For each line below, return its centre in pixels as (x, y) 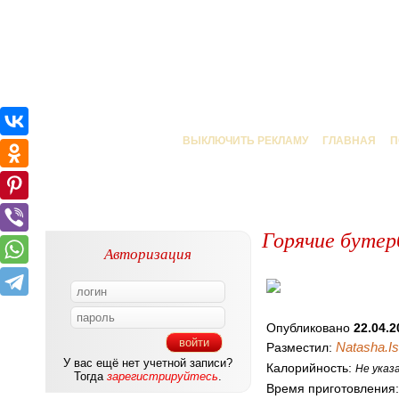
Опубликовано (310, 328)
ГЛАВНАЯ (349, 141)
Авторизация (148, 253)
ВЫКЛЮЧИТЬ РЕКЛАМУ (245, 141)
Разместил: (301, 347)
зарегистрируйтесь (163, 376)
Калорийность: (311, 368)
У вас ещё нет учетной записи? (148, 363)
